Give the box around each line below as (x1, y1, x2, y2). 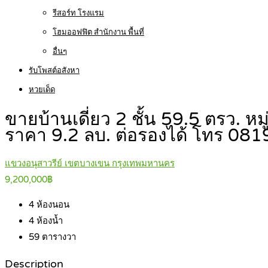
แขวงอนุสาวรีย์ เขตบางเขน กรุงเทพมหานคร (5, 158, 175, 169)
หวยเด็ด (29, 85, 55, 95)
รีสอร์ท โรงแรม (53, 8, 104, 18)
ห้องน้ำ (34, 215, 63, 227)
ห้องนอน (34, 199, 69, 211)
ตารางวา (39, 232, 76, 243)
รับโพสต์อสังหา (29, 66, 80, 75)
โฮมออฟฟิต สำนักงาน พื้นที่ (53, 28, 144, 37)
